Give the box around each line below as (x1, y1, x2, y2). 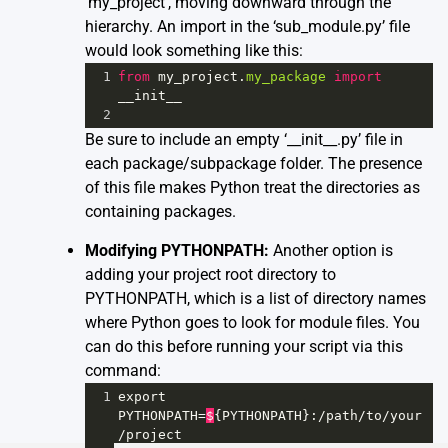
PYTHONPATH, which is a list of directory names (85, 289, 426, 309)
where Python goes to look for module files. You (85, 313, 420, 333)
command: (85, 361, 161, 381)
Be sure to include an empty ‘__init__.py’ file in (85, 130, 403, 150)
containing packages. (85, 202, 236, 222)
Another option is (269, 241, 393, 261)
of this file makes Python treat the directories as (85, 178, 420, 198)
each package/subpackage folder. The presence (85, 154, 422, 174)
